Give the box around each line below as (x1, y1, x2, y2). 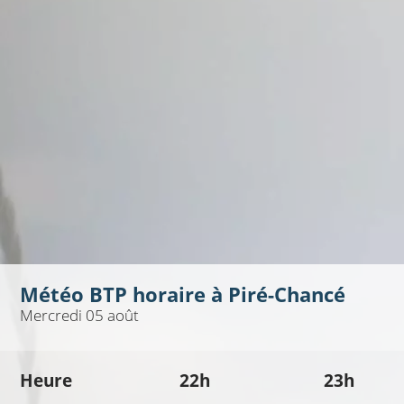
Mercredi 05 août (19, 305, 139, 326)
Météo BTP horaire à (19, 281, 228, 308)
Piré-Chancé (227, 281, 345, 308)
